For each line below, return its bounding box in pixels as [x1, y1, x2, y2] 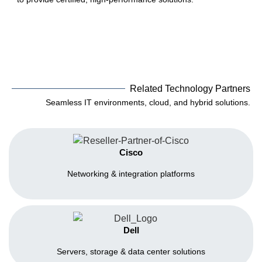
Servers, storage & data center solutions [57, 246, 205, 256]
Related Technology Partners [130, 83, 250, 94]
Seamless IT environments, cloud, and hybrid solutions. [46, 97, 250, 107]
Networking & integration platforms [67, 169, 195, 179]
